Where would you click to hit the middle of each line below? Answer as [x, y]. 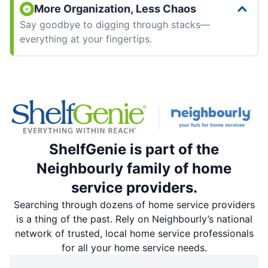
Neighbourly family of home [134, 168]
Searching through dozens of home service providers [134, 204]
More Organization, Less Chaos [115, 8]
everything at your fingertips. [86, 39]
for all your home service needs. [134, 247]
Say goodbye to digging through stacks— [115, 24]
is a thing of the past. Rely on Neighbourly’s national [134, 219]
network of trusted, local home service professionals [134, 233]
